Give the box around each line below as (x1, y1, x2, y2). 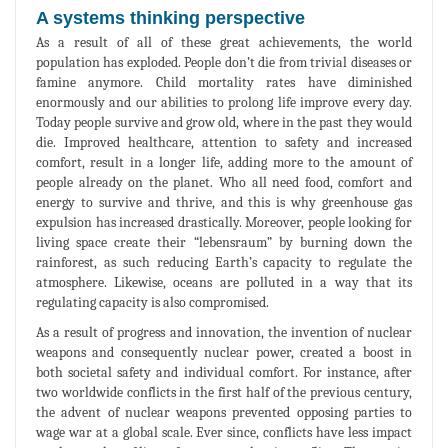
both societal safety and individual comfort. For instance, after (36, 364, 412, 382)
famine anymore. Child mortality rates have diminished (36, 74, 412, 92)
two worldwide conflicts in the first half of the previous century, (36, 384, 412, 402)
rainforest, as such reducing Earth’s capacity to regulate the (36, 254, 412, 272)
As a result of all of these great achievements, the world (36, 34, 412, 52)
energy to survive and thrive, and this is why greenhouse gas (36, 194, 412, 212)
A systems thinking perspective (36, 8, 305, 29)
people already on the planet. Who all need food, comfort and (36, 174, 412, 192)
